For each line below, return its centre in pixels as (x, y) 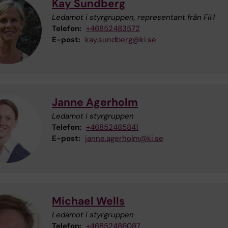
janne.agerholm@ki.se (124, 139)
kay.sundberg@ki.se (121, 40)
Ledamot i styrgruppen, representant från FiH (133, 18)
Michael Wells (88, 201)
